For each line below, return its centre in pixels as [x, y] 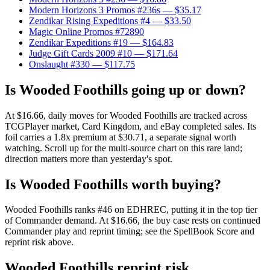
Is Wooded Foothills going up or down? [125, 89]
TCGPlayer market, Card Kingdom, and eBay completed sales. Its [130, 126]
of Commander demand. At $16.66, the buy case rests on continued [133, 221]
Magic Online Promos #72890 [86, 31]
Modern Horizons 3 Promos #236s [95, 10]
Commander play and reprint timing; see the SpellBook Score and [130, 231]
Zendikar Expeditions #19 [78, 42]
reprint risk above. [39, 242]
